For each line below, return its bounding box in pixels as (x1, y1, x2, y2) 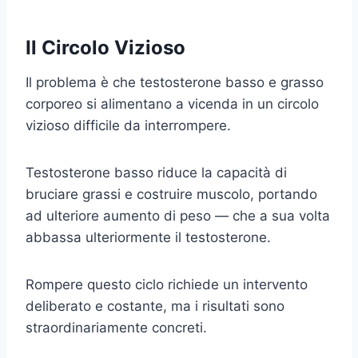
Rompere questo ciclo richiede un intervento (26, 276, 308, 292)
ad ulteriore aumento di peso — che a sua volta (26, 207, 330, 224)
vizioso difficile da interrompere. (26, 117, 231, 133)
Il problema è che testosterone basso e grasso (26, 74, 324, 90)
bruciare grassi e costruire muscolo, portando (26, 185, 317, 202)
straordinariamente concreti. (26, 319, 207, 336)
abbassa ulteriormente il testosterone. (26, 229, 271, 245)
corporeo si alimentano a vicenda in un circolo (26, 95, 319, 112)
